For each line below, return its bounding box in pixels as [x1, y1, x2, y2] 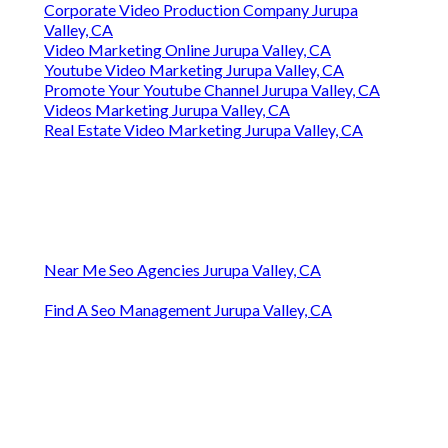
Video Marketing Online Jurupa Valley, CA [44, 40, 331, 60]
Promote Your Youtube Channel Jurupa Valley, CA [44, 80, 380, 100]
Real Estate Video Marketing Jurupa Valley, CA [44, 120, 363, 140]
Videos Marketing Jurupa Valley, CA [44, 100, 290, 120]
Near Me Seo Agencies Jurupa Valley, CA [44, 260, 321, 280]
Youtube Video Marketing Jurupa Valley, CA [44, 60, 344, 80]
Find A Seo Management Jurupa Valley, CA [44, 300, 332, 320]
